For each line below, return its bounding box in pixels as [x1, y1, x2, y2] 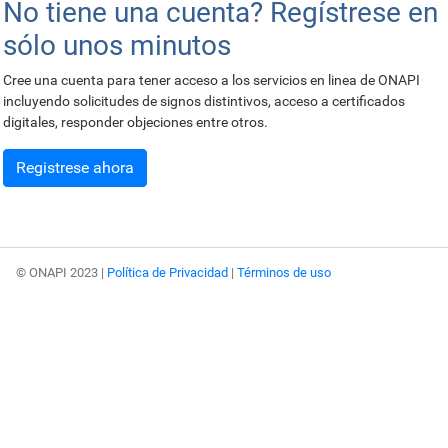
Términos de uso [237, 264, 331, 280]
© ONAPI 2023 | [16, 264, 107, 280]
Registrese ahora [16, 158, 134, 178]
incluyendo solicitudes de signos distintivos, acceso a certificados [3, 93, 405, 110]
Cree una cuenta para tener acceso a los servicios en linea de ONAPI [3, 72, 420, 89]
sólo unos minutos [3, 29, 231, 63]
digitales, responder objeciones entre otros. [3, 114, 268, 131]
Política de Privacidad [107, 264, 228, 280]
